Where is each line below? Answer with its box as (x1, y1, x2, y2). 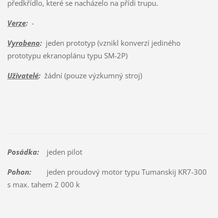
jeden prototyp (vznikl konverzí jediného (41, 37, 181, 48)
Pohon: (7, 167, 31, 177)
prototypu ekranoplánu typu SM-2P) (7, 50, 127, 60)
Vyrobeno (7, 37, 40, 48)
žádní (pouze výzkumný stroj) (40, 70, 142, 80)
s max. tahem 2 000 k (7, 180, 80, 190)
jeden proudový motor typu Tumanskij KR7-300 (31, 167, 207, 177)
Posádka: (7, 147, 39, 157)
